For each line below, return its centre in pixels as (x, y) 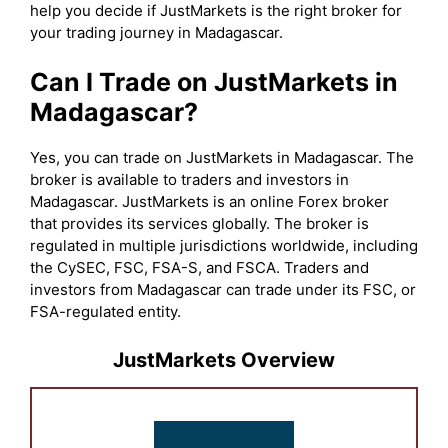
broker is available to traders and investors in (189, 179)
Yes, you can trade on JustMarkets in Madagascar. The (222, 157)
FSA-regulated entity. (105, 311)
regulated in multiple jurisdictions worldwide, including (224, 245)
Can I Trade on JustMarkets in (214, 81)
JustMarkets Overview (224, 360)
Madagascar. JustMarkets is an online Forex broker (209, 201)
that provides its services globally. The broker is (199, 223)
